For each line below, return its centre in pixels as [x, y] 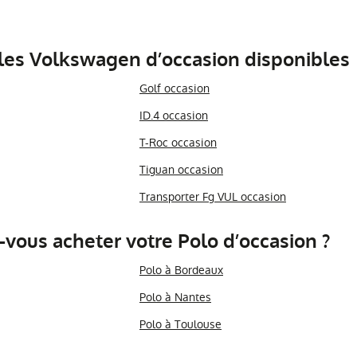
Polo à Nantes [175, 298]
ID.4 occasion [173, 116]
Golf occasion [174, 89]
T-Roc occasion [178, 143]
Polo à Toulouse [180, 325]
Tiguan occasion [181, 170]
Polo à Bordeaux [181, 271]
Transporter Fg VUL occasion [212, 197]
